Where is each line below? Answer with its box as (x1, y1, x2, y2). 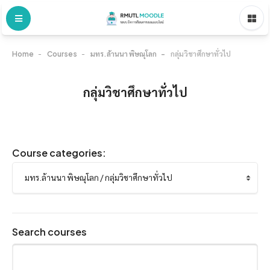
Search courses (12, 225, 87, 238)
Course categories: (12, 146, 106, 159)
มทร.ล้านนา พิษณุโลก (90, 49, 157, 58)
